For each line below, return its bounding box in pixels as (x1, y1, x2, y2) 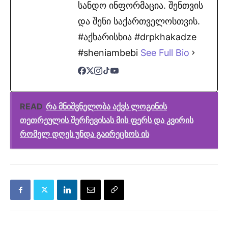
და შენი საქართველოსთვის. (78, 16, 200, 26)
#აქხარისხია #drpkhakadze (78, 32, 196, 42)
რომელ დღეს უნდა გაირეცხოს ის (20, 129, 149, 139)
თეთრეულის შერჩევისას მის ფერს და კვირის (20, 115, 193, 125)
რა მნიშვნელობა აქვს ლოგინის (46, 101, 167, 111)
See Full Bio (140, 47, 189, 58)
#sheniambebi (78, 47, 140, 58)
